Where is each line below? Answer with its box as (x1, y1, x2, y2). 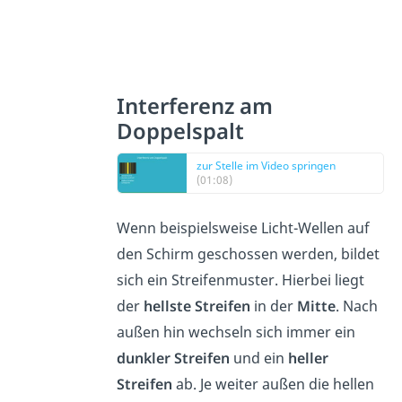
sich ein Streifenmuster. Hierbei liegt (117, 270, 365, 291)
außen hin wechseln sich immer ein (117, 322, 356, 343)
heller (288, 348, 329, 369)
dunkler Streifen (117, 348, 231, 369)
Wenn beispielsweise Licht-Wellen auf (117, 218, 371, 239)
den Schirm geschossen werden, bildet (117, 244, 380, 265)
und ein (230, 348, 289, 369)
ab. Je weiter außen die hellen (176, 374, 375, 395)
